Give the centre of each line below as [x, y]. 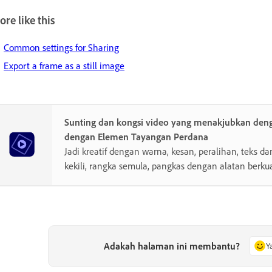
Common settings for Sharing [61, 48]
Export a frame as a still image [64, 66]
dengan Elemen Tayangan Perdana [136, 137]
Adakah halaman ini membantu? [172, 246]
